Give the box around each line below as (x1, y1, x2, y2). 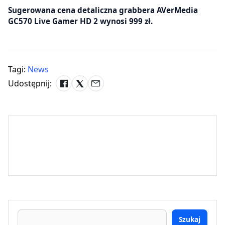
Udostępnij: (8, 78, 52, 89)
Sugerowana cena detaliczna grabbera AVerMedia (8, 5, 198, 16)
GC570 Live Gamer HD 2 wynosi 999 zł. (8, 16, 153, 27)
